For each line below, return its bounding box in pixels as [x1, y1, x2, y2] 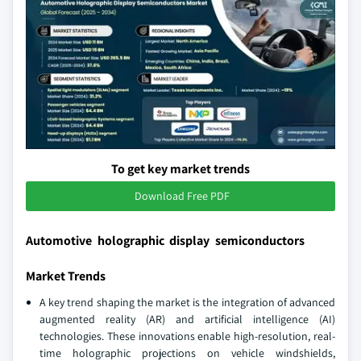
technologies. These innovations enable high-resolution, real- [39, 329, 335, 343]
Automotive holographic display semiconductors [26, 232, 305, 249]
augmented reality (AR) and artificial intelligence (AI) [39, 312, 335, 326]
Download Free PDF [135, 189, 230, 203]
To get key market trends [111, 160, 250, 177]
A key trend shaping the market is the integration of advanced [39, 295, 335, 309]
